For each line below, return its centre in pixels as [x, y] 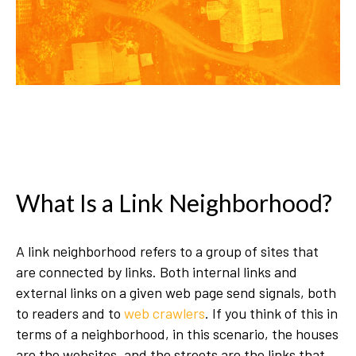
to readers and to [70, 313]
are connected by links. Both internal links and [157, 272]
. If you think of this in [271, 313]
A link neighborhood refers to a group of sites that [167, 251]
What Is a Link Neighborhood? [174, 203]
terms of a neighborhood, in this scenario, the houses [177, 334]
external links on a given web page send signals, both [176, 292]
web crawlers [164, 313]
